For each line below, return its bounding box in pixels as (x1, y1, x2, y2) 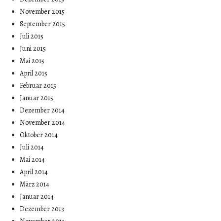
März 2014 (20, 180, 50, 189)
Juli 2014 (20, 143, 44, 152)
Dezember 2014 (20, 106, 65, 115)
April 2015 (20, 69, 48, 78)
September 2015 (20, 19, 66, 29)
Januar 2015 (20, 93, 54, 103)
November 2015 (20, 7, 65, 17)
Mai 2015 (20, 56, 45, 66)
